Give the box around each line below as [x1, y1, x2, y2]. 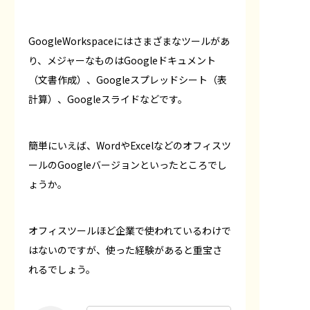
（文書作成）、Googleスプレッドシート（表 [28, 72, 227, 86]
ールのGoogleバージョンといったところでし [28, 157, 227, 172]
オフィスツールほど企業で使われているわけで [28, 223, 231, 237]
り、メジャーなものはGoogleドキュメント [28, 53, 216, 67]
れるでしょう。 [28, 262, 95, 276]
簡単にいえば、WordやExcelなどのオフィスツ [28, 138, 231, 152]
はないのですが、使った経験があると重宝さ [28, 242, 222, 257]
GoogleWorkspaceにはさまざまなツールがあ [28, 33, 230, 48]
